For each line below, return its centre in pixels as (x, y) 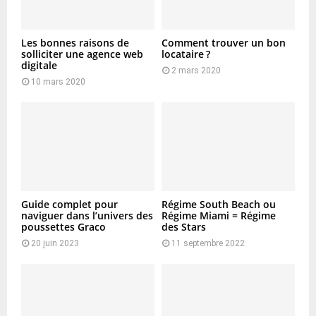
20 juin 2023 (55, 243)
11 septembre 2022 (208, 243)
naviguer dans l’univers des (87, 215)
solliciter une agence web (82, 54)
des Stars (184, 226)
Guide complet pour (69, 204)
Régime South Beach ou (219, 204)
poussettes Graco (63, 226)
